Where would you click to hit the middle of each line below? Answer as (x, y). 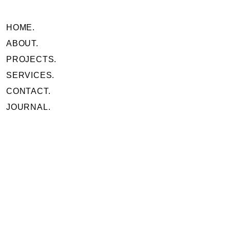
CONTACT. (28, 91)
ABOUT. (22, 43)
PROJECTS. (32, 59)
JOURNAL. (28, 107)
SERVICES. (31, 75)
